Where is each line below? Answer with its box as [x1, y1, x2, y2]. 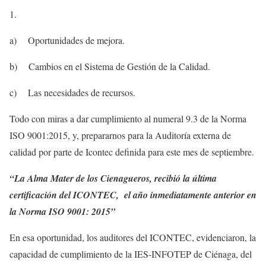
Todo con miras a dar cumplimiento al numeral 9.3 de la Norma [9, 112, 246, 125]
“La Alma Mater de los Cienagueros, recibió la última [9, 172, 217, 185]
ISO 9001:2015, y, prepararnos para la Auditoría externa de [9, 129, 231, 142]
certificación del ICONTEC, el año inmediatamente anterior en [9, 188, 256, 202]
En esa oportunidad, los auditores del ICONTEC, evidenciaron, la [9, 231, 256, 244]
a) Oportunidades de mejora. [9, 34, 125, 47]
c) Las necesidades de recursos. [9, 86, 135, 99]
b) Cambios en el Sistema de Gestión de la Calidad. [9, 60, 210, 73]
